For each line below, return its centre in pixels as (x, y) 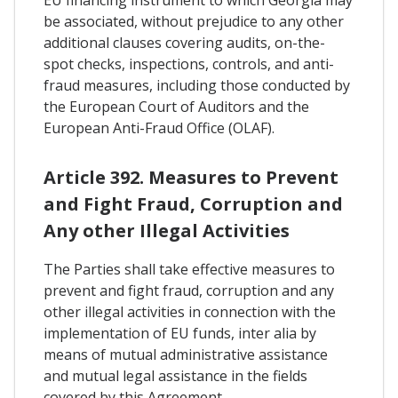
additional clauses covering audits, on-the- (184, 42)
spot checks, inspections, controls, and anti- (189, 64)
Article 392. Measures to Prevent (191, 177)
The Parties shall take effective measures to (189, 269)
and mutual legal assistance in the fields (175, 375)
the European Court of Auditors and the (176, 106)
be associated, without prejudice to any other (194, 21)
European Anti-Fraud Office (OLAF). (159, 127)
